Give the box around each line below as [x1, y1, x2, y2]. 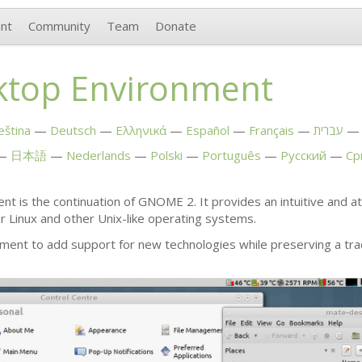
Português [201, 147, 261, 164]
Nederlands [65, 147, 131, 164]
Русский [280, 147, 326, 164]
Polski [149, 147, 183, 164]
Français [248, 122, 294, 139]
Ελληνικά [115, 122, 166, 139]
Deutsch [49, 122, 96, 139]
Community [28, 18, 90, 34]
